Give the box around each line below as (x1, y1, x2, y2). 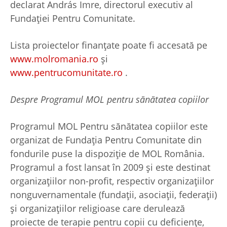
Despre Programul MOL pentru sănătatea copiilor (10, 93, 209, 105)
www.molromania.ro (10, 52, 98, 65)
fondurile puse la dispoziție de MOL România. (10, 147, 205, 160)
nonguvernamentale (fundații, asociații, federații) (10, 188, 217, 201)
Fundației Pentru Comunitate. (10, 12, 135, 24)
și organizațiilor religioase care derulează (10, 202, 185, 214)
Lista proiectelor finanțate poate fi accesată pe (10, 39, 207, 51)
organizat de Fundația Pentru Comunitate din (10, 133, 202, 146)
